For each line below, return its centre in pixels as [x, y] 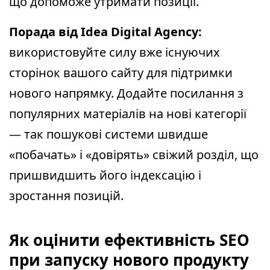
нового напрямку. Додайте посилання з [126, 93]
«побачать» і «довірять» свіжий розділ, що [134, 155]
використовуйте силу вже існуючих [115, 52]
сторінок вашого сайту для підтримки [121, 73]
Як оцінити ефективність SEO [129, 240]
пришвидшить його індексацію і [105, 175]
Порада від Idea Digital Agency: [105, 32]
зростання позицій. [66, 196]
